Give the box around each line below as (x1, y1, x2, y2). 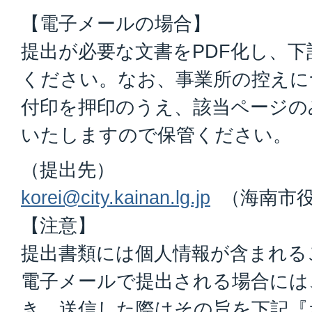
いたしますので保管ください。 (21, 123, 292, 146)
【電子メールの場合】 (21, 12, 211, 34)
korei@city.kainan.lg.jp (21, 186, 210, 208)
